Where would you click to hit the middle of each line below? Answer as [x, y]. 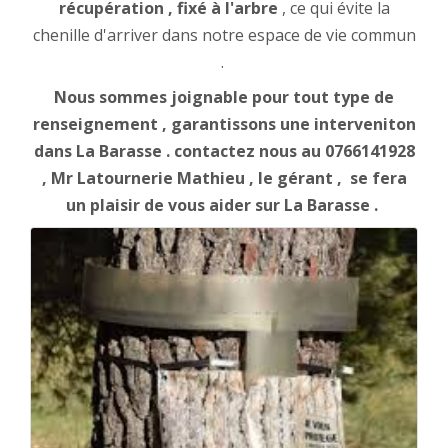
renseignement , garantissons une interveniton [224, 124]
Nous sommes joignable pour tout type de [224, 97]
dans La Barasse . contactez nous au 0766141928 [224, 151]
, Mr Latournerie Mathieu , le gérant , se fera [224, 178]
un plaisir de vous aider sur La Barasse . [224, 205]
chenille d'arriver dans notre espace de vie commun [224, 35]
